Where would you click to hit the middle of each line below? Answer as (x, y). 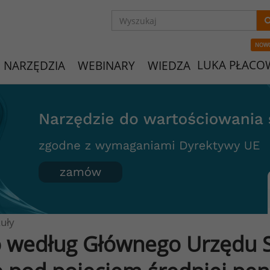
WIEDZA (169, 66)
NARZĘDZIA (34, 66)
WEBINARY (106, 66)
